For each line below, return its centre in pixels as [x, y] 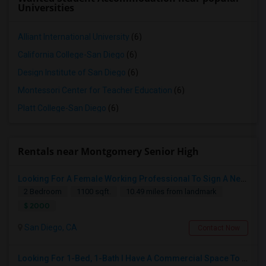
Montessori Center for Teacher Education [95, 90]
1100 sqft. [94, 191]
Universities [46, 8]
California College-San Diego [71, 55]
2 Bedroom [43, 191]
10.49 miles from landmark [171, 191]
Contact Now [218, 228]
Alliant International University [74, 37]
